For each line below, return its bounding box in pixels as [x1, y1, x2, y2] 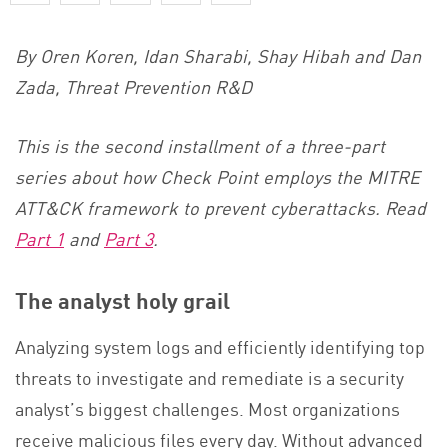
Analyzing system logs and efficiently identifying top [15, 332, 425, 359]
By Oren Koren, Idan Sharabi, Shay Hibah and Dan [15, 41, 421, 68]
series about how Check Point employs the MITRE [15, 162, 420, 189]
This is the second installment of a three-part [15, 131, 385, 158]
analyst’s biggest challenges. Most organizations [15, 394, 400, 421]
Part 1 [15, 224, 64, 251]
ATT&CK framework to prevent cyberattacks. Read [15, 193, 426, 220]
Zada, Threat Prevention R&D [15, 72, 252, 99]
